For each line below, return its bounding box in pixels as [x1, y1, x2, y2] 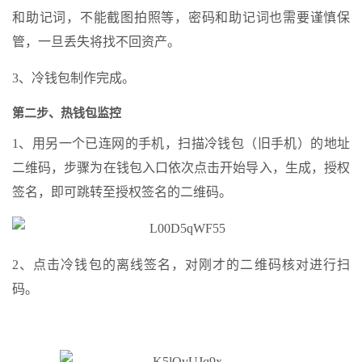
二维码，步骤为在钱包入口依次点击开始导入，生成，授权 [12, 161, 350, 175]
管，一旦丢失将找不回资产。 [12, 35, 180, 48]
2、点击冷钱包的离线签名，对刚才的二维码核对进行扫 [12, 258, 350, 271]
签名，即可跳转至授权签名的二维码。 [12, 185, 232, 199]
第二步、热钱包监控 [12, 107, 121, 120]
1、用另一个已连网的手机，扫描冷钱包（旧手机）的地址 [12, 137, 350, 150]
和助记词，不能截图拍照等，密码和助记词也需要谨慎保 [12, 11, 350, 24]
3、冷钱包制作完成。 [12, 71, 135, 85]
